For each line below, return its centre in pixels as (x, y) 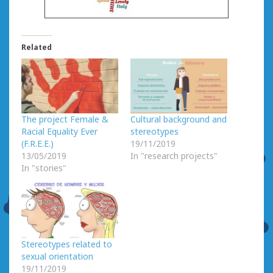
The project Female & (65, 119)
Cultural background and (179, 119)
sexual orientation (57, 257)
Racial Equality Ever (59, 132)
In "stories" (44, 168)
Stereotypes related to (67, 244)
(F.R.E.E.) (37, 144)
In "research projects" (174, 156)
